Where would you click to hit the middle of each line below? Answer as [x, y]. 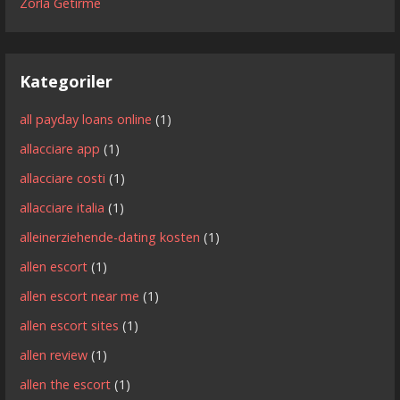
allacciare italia [62, 207]
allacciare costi [63, 178]
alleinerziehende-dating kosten [110, 237]
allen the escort [66, 384]
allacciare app [60, 148]
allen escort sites [70, 325]
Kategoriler [67, 81]
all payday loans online [86, 119]
